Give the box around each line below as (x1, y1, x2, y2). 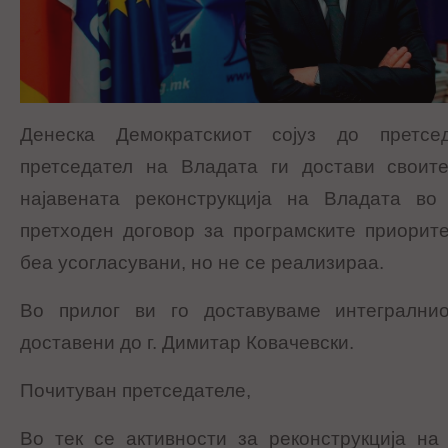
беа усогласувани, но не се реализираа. (20, 252, 384, 274)
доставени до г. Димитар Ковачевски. (20, 332, 354, 354)
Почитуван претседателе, (20, 380, 251, 402)
